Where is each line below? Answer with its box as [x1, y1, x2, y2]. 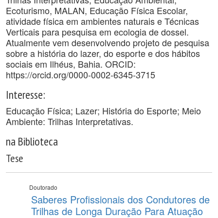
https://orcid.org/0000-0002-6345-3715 [6, 68, 155, 81]
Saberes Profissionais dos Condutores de [31, 192, 210, 206]
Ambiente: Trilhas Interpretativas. [6, 115, 133, 127]
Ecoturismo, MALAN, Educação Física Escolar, [6, 4, 188, 17]
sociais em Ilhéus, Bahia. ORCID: [6, 57, 136, 70]
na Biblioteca [6, 134, 58, 148]
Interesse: [6, 87, 45, 102]
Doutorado [29, 183, 57, 191]
